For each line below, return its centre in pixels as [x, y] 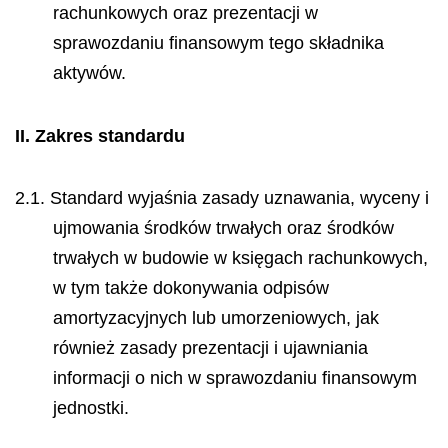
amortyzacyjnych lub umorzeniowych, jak [215, 318]
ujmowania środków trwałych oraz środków [223, 228]
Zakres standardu [110, 135]
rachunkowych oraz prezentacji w [185, 13]
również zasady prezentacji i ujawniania [210, 348]
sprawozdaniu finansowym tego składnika [218, 43]
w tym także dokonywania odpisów [190, 288]
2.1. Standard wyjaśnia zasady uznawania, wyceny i [222, 198]
